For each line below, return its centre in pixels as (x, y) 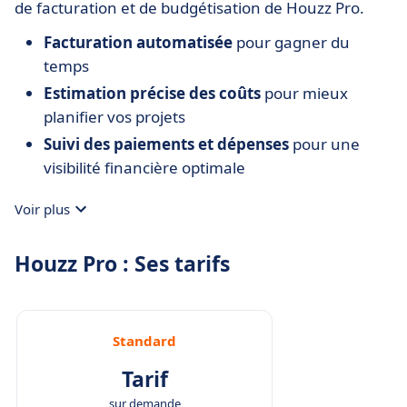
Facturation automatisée (138, 42)
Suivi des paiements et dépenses (166, 144)
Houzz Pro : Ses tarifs (122, 263)
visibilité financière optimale (144, 168)
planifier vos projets (114, 117)
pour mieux (304, 93)
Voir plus (42, 209)
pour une (324, 144)
